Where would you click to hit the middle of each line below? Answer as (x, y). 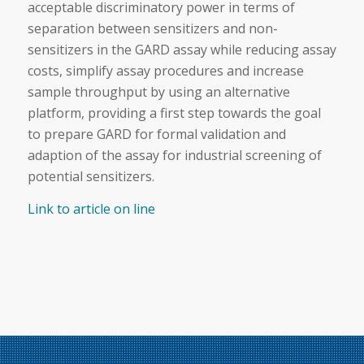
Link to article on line (91, 208)
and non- (248, 28)
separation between (90, 28)
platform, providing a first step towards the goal (174, 113)
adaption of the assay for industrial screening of (174, 155)
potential (56, 176)
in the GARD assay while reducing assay (214, 49)
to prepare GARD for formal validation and (156, 134)
